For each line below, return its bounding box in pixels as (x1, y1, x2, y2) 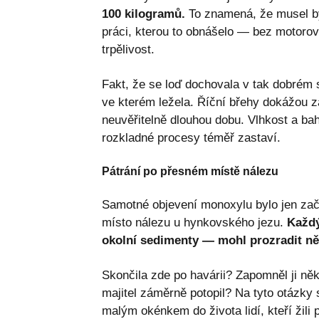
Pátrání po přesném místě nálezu (101, 165, 278, 178)
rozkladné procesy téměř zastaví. (101, 131, 281, 145)
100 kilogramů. (101, 7, 185, 21)
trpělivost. (101, 43, 155, 57)
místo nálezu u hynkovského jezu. (101, 216, 287, 230)
